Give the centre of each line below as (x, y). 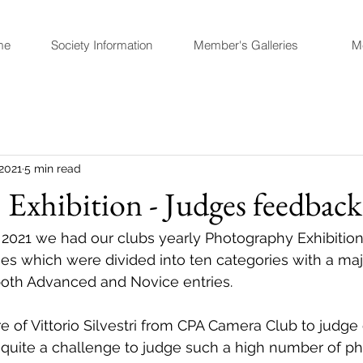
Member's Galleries (246, 45)
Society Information (102, 45)
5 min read (53, 168)
